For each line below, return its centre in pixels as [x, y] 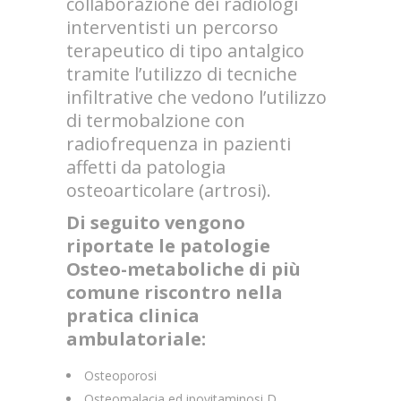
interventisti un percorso [172, 27]
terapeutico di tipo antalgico [185, 51]
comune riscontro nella [175, 292]
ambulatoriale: [136, 339]
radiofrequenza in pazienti [179, 144]
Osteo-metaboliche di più [183, 269]
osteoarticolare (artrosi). [169, 190]
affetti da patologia [146, 167]
